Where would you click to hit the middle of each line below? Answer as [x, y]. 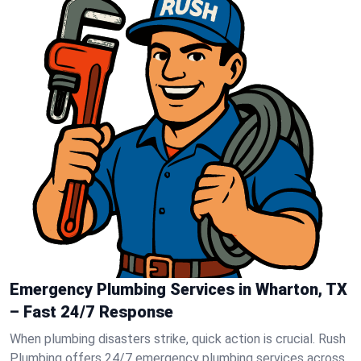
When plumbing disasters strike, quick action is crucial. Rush [178, 339]
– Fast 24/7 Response [91, 312]
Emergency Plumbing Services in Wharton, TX [178, 289]
